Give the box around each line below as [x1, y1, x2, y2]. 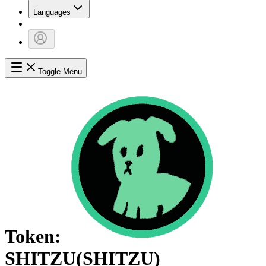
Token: [5, 225, 61, 247]
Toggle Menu [38, 67, 82, 77]
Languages [33, 8, 71, 17]
